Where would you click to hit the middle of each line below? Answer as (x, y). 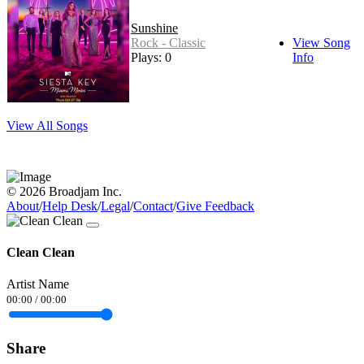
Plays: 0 (151, 57)
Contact (153, 206)
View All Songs (47, 125)
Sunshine (154, 28)
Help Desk (70, 206)
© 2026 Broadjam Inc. (64, 191)
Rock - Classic (168, 42)
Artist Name (38, 284)
